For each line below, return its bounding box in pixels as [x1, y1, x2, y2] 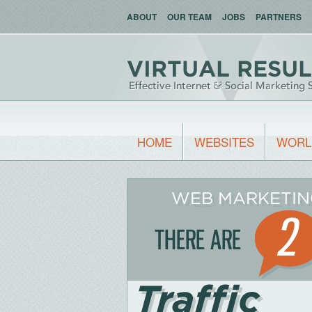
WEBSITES [194, 133, 254, 150]
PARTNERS [256, 10, 302, 23]
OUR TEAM [167, 10, 212, 23]
